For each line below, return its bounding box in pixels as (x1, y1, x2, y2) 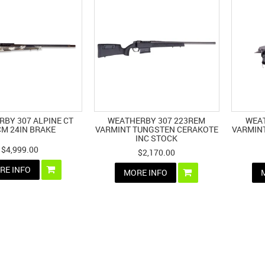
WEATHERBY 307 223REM (108, 114, 206, 126)
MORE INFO (124, 166, 168, 178)
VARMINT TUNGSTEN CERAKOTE (95, 123, 218, 135)
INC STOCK (135, 132, 178, 144)
